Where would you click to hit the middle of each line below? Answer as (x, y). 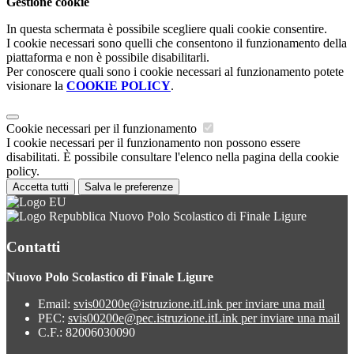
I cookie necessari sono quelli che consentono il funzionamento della (177, 43)
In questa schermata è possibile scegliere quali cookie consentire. (167, 28)
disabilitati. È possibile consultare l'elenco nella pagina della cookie (173, 156)
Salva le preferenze (129, 186)
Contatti (33, 247)
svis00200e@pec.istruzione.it (141, 318)
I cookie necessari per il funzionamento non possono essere (153, 142)
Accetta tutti (41, 186)
